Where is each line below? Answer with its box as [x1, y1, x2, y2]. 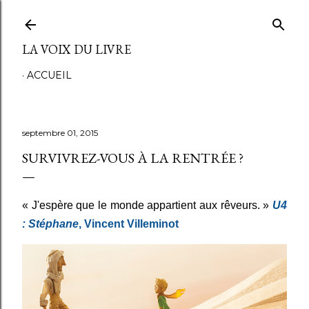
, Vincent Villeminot [79, 218, 179, 230]
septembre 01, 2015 [22, 128, 98, 138]
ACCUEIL [27, 69, 72, 81]
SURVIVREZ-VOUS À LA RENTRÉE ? [22, 149, 243, 167]
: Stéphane [22, 218, 79, 230]
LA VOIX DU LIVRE [22, 41, 131, 57]
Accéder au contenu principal [73, 8, 236, 26]
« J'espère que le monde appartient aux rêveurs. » [22, 199, 272, 211]
